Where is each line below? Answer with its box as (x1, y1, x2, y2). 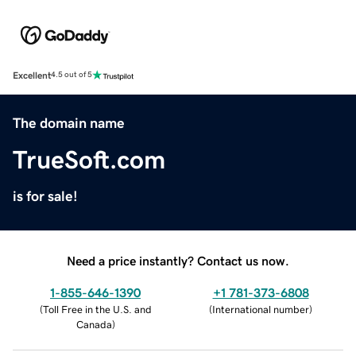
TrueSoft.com (13, 146, 165, 172)
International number (212, 304, 309, 315)
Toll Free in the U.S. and (42, 304, 152, 315)
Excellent (13, 70, 51, 80)
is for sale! (13, 188, 78, 203)
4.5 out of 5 (51, 71, 92, 79)
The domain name (13, 115, 125, 130)
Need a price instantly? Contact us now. (67, 253, 289, 267)
